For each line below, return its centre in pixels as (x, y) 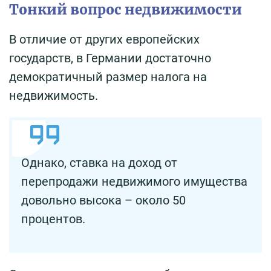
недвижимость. (54, 96)
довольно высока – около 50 (103, 201)
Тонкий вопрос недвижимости (126, 10)
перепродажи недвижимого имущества (134, 182)
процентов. (53, 219)
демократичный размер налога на (108, 77)
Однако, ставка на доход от (99, 163)
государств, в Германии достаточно (110, 58)
